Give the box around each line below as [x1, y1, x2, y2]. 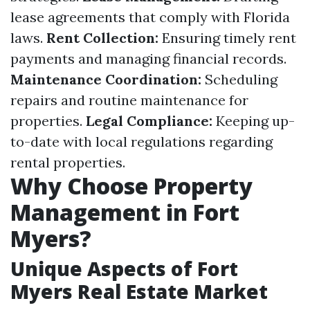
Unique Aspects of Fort [10, 255, 238, 282]
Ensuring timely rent [158, 29, 296, 46]
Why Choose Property [10, 171, 253, 201]
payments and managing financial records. [10, 50, 286, 67]
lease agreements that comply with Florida [10, 8, 290, 26]
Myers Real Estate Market [10, 278, 268, 304]
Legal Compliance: [86, 112, 212, 129]
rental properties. [10, 154, 125, 171]
